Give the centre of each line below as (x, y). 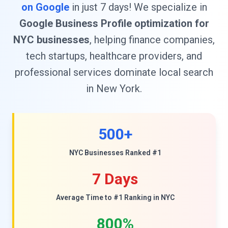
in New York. (114, 89)
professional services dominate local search (114, 72)
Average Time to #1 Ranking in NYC (115, 197)
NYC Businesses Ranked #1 (115, 153)
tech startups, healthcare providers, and (114, 56)
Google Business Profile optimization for (114, 23)
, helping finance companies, (152, 40)
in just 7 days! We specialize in (138, 7)
